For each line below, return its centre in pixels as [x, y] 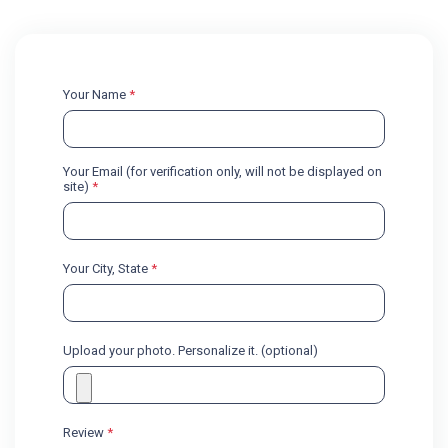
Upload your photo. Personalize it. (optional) [190, 350]
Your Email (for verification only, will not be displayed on [222, 171]
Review [85, 432]
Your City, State [107, 268]
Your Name [96, 94]
